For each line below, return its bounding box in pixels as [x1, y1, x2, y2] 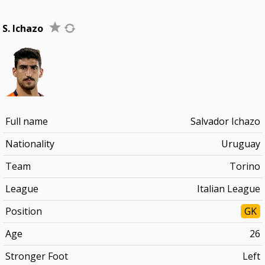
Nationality [5, 137, 54, 150]
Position [5, 205, 42, 218]
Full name [5, 115, 48, 128]
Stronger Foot [5, 250, 68, 263]
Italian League [196, 182, 260, 195]
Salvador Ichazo [190, 115, 260, 128]
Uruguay [221, 137, 260, 150]
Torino [229, 160, 260, 173]
